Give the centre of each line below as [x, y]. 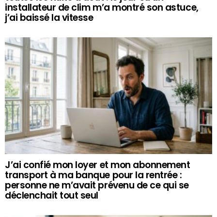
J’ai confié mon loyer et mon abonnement [98, 165]
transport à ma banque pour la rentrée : [93, 175]
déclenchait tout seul [52, 195]
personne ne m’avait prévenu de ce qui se [97, 185]
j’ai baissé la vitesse [49, 17]
